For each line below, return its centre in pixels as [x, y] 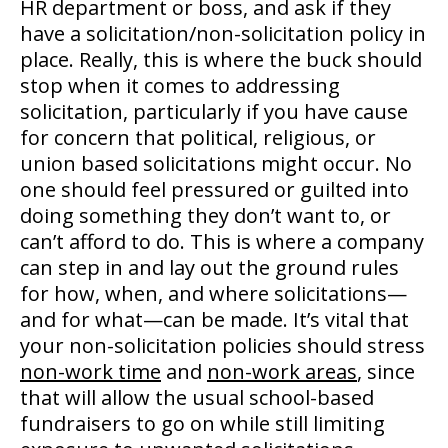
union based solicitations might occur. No [216, 163]
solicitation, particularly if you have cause [214, 111]
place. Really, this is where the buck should [221, 59]
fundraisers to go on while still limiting [202, 423]
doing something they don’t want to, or [205, 215]
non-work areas [282, 371]
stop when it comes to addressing [180, 85]
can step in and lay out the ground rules [209, 267]
